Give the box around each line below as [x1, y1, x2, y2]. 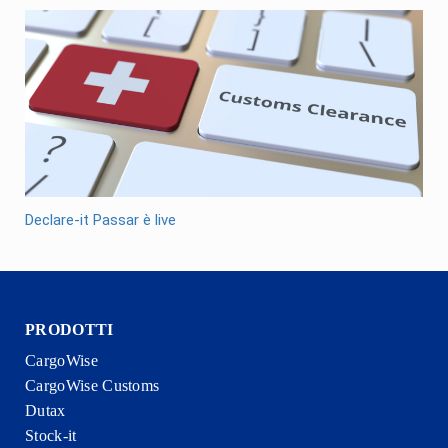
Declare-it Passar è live [25, 210, 176, 229]
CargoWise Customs [25, 377, 160, 394]
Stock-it [25, 427, 77, 444]
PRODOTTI [25, 321, 114, 338]
